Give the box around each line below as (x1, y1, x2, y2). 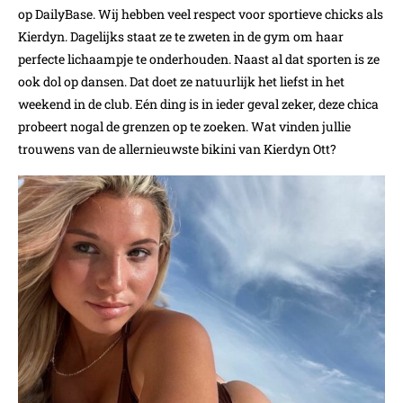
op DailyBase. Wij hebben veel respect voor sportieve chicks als (18, 5, 383, 23)
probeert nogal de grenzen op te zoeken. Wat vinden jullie (18, 118, 351, 136)
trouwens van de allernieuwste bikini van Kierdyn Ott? (18, 140, 336, 158)
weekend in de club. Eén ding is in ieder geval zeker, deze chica (18, 95, 379, 113)
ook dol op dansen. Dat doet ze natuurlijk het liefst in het (18, 73, 345, 91)
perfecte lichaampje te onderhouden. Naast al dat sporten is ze (18, 50, 380, 68)
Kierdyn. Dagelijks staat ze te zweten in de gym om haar (18, 28, 344, 46)
